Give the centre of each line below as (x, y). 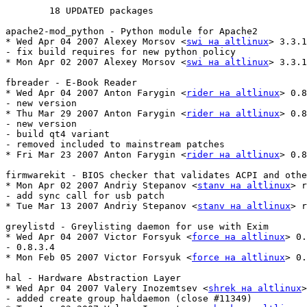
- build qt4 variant (58, 134)
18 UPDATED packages (27, 11)
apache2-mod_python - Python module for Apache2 (132, 32)
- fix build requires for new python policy (121, 52)
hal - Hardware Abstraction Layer (93, 278)
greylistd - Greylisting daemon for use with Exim (137, 227)
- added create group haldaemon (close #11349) (129, 299)
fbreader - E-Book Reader (71, 83)
